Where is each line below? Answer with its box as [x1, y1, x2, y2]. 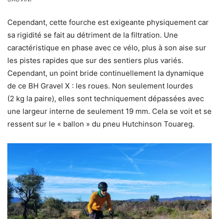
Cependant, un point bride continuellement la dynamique [7, 68, 204, 78]
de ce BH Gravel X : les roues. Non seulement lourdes [7, 81, 193, 91]
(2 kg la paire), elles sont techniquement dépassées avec [7, 94, 204, 104]
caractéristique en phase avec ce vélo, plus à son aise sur [7, 43, 206, 53]
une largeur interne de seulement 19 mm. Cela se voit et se [7, 107, 212, 116]
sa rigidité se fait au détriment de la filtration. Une [7, 30, 178, 40]
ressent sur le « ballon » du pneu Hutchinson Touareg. [7, 119, 195, 129]
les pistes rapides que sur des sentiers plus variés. [7, 56, 183, 66]
